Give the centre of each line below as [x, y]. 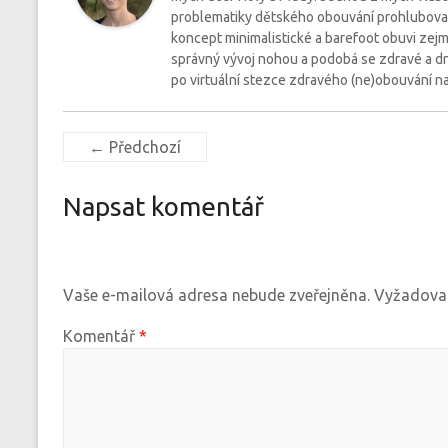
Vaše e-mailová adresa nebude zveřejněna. [216, 294]
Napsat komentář [163, 207]
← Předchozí [135, 147]
